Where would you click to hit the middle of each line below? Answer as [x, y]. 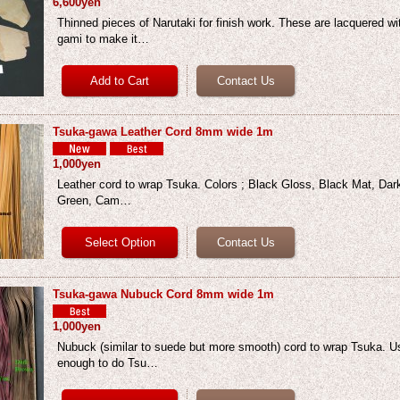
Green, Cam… [95, 200]
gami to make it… [104, 39]
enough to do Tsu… [108, 363]
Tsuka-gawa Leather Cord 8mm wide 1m [163, 132]
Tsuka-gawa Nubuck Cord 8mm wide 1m [164, 294]
